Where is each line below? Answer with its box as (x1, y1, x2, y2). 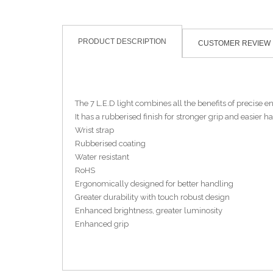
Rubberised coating (75, 139, 146, 149)
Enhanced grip (75, 219, 129, 229)
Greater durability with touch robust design (75, 193, 230, 202)
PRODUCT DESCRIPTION (78, 37, 166, 46)
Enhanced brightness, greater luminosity (75, 206, 222, 216)
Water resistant (75, 152, 129, 162)
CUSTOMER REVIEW (198, 39, 271, 48)
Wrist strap (75, 126, 114, 135)
